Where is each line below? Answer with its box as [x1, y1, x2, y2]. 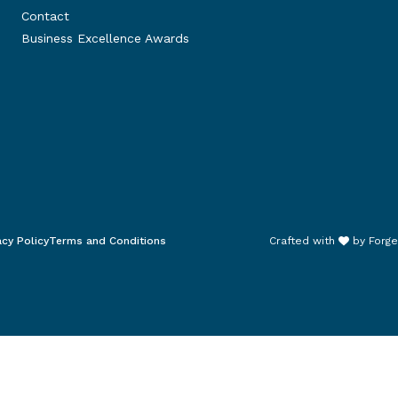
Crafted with [269, 235, 338, 248]
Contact [21, 9, 69, 23]
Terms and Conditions [49, 235, 166, 248]
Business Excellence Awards [21, 31, 189, 45]
